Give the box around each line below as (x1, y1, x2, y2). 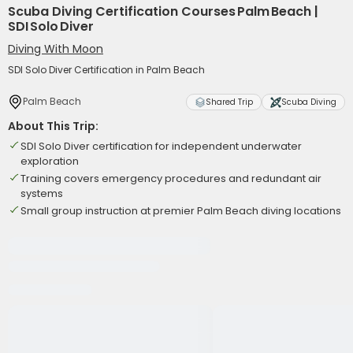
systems (20, 186, 63, 201)
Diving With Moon (8, 41, 103, 57)
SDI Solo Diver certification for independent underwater (20, 139, 302, 154)
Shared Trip (206, 96, 253, 108)
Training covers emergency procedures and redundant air (20, 171, 321, 186)
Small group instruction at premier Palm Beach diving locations (20, 203, 341, 218)
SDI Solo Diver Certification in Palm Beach (8, 63, 205, 76)
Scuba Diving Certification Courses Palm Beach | (8, 2, 318, 20)
